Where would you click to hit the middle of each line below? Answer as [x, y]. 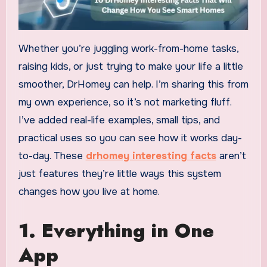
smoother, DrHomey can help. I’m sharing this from [133, 85]
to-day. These [52, 156]
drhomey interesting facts [151, 156]
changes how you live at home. [89, 192]
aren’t [231, 156]
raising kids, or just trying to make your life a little [131, 67]
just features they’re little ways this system [119, 174]
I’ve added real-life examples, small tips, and [119, 120]
